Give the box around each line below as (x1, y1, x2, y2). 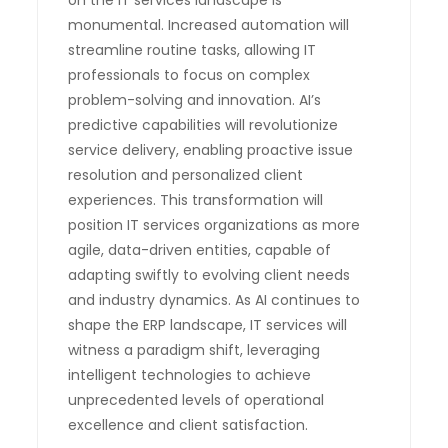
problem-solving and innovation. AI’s (68, 89, 322, 110)
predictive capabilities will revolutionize (68, 114, 339, 135)
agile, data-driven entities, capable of (68, 239, 332, 260)
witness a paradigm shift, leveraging (68, 339, 321, 360)
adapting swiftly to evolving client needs (68, 264, 351, 285)
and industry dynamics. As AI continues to (68, 289, 361, 310)
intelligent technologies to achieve (68, 364, 312, 385)
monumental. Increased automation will (68, 14, 350, 35)
